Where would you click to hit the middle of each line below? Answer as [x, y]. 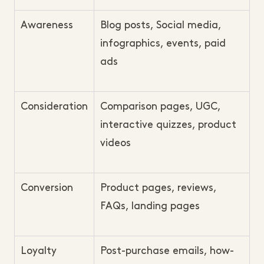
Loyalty [39, 251]
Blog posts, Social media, [161, 25]
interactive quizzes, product [168, 125]
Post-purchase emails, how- [167, 251]
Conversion [47, 188]
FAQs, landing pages [150, 206]
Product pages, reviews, [158, 188]
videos [115, 143]
